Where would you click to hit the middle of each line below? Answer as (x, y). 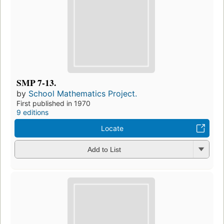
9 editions (32, 112)
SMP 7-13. (36, 82)
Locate (112, 128)
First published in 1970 (53, 103)
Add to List (104, 150)
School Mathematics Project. (83, 93)
